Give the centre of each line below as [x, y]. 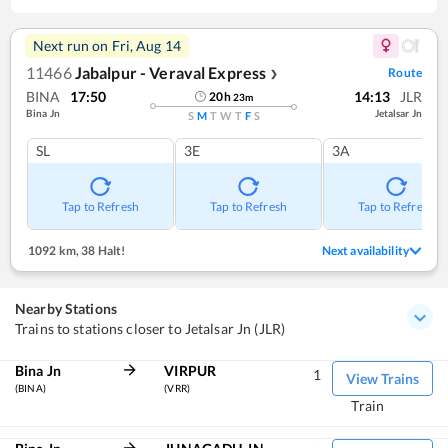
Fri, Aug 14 [146, 45]
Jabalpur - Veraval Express [170, 72]
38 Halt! [102, 250]
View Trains [382, 378]
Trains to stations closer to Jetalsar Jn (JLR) [150, 328]
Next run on [72, 45]
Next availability [365, 250]
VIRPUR [190, 370]
